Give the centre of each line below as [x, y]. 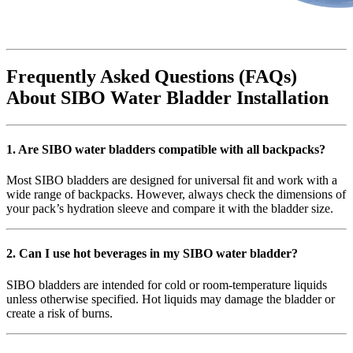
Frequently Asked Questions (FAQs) [152, 76]
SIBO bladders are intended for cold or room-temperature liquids [167, 284]
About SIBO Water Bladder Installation [167, 97]
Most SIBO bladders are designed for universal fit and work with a [172, 180]
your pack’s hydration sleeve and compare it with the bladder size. [170, 209]
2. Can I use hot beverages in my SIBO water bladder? [152, 254]
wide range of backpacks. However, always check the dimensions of [176, 195]
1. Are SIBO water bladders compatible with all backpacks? [166, 149]
